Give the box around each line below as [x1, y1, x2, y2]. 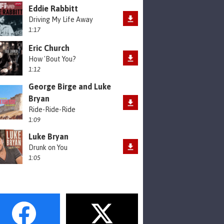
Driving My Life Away [28, 15, 93, 24]
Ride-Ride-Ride [28, 105, 75, 113]
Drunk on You [28, 143, 67, 152]
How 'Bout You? [28, 55, 76, 63]
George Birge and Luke [28, 81, 111, 91]
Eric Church [28, 43, 69, 53]
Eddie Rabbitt [28, 4, 78, 13]
